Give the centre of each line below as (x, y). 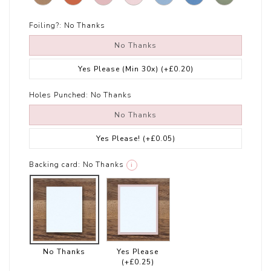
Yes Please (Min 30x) (119, 69)
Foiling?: (46, 26)
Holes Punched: (59, 95)
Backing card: (55, 165)
